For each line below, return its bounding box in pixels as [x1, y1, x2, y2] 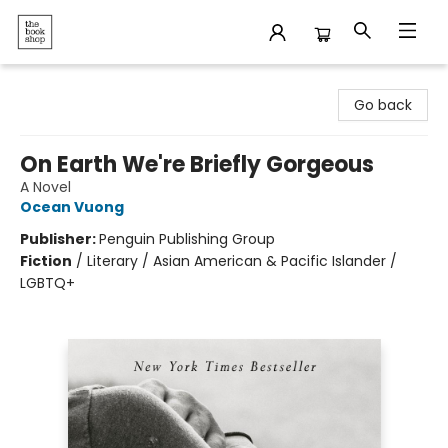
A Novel [20, 177, 71, 197]
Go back [354, 95, 412, 115]
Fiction [20, 251, 72, 271]
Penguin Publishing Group [99, 229, 275, 249]
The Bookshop [15, 73, 113, 93]
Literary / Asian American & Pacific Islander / [87, 251, 397, 271]
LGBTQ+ [20, 273, 75, 293]
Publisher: [20, 229, 99, 249]
